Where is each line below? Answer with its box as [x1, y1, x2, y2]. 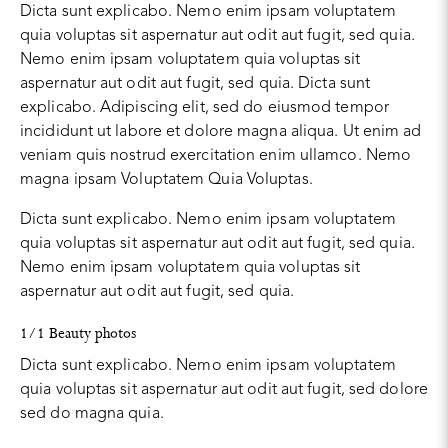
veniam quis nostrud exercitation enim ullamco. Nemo [20, 147, 412, 164]
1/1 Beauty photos [20, 323, 136, 344]
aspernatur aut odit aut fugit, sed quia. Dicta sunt [20, 75, 371, 92]
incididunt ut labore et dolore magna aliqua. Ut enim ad [20, 123, 422, 140]
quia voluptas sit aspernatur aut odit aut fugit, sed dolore [20, 381, 428, 398]
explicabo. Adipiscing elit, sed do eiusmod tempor [20, 99, 389, 116]
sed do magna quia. [20, 405, 164, 422]
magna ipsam [20, 171, 122, 188]
